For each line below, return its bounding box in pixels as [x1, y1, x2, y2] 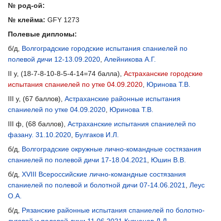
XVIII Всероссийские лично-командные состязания [22, 170, 186, 178]
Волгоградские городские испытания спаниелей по [22, 44, 187, 52]
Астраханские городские [124, 69, 203, 77]
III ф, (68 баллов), [8, 119, 68, 128]
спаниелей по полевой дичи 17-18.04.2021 [8, 155, 147, 164]
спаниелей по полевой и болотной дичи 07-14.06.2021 [8, 181, 185, 189]
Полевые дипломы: [8, 30, 77, 38]
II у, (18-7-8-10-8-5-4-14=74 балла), [8, 69, 124, 77]
